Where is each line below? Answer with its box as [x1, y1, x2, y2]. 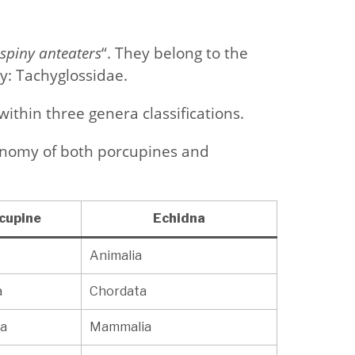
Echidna [152, 211, 205, 227]
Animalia [89, 248, 142, 264]
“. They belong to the [101, 42, 248, 64]
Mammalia [89, 319, 151, 335]
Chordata [89, 284, 147, 300]
